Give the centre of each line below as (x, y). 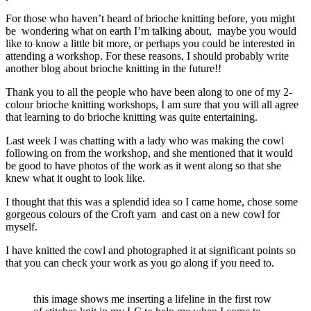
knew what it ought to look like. (75, 178)
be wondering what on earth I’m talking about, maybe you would (151, 31)
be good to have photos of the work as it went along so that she (143, 165)
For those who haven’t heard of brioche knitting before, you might (150, 18)
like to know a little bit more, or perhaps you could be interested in (150, 43)
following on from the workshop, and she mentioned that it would (149, 153)
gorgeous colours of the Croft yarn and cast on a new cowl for (143, 214)
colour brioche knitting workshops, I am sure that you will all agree (152, 104)
